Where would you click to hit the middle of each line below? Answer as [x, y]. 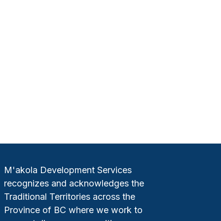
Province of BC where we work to [73, 210]
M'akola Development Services [68, 170]
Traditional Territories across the [69, 197]
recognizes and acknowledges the [74, 184]
